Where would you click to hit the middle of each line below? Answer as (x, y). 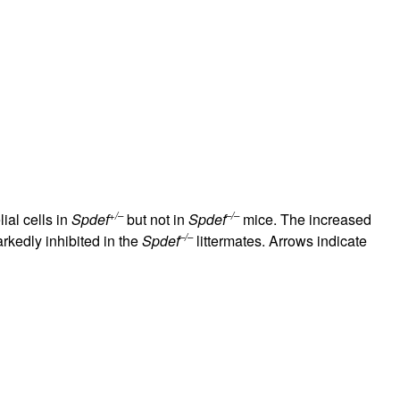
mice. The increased (305, 219)
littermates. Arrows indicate (279, 240)
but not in (155, 219)
